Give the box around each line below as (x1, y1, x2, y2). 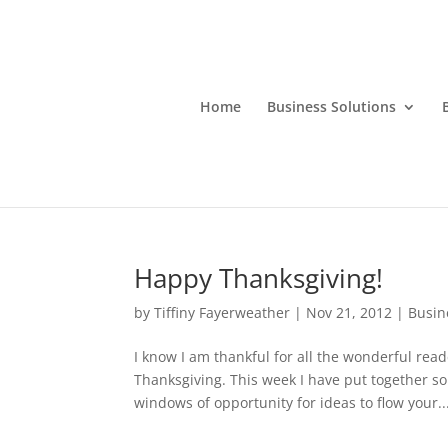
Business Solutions (266, 97, 396, 116)
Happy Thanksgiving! (134, 260, 384, 296)
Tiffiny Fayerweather (154, 303, 291, 322)
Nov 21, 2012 (306, 303, 393, 322)
